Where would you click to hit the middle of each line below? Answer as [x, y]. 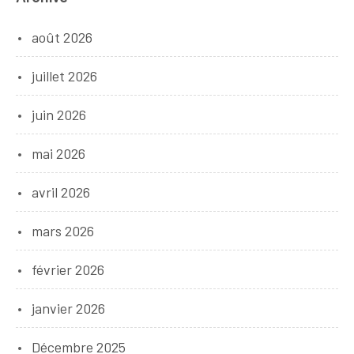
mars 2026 [63, 231]
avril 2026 [61, 192]
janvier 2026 [68, 308]
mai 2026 [58, 153]
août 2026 [62, 37]
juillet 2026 [64, 76]
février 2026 [68, 269]
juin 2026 [59, 115]
